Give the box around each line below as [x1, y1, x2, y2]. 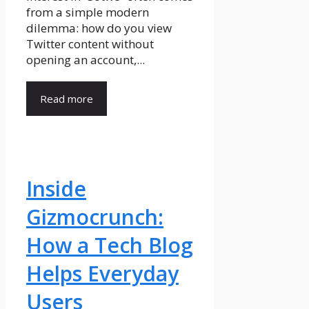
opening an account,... [26, 52, 145, 68]
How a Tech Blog [26, 231, 193, 260]
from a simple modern [26, 4, 149, 21]
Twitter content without [26, 36, 154, 52]
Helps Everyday [26, 259, 179, 288]
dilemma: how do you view [26, 20, 172, 37]
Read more [40, 92, 93, 106]
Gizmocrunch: [26, 203, 163, 232]
